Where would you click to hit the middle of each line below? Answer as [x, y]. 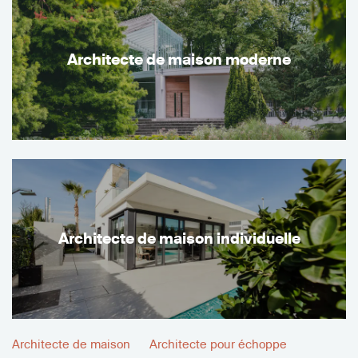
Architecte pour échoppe [218, 344]
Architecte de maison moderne [179, 60]
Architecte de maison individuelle [179, 239]
